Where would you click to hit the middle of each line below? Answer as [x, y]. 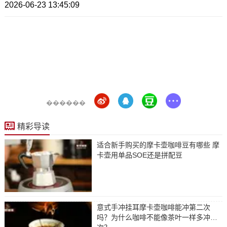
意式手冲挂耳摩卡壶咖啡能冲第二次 [153, 207]
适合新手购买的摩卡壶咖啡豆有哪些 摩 [158, 145]
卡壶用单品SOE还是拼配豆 [139, 155]
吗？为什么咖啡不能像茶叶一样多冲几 [157, 217]
